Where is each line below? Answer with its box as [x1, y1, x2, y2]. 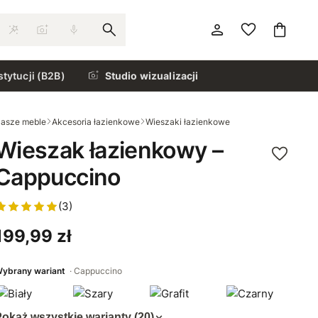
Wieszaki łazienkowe [146, 116, 230, 127]
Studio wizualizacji [104, 69, 199, 82]
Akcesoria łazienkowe [52, 116, 140, 127]
